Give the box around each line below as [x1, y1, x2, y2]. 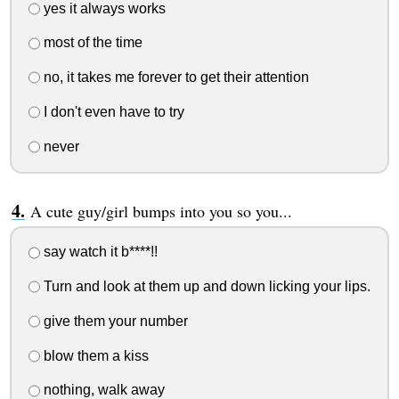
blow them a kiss [39, 347, 149, 363]
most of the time [39, 35, 142, 51]
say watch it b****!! [39, 244, 158, 260]
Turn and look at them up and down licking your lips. [39, 279, 370, 295]
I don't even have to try [39, 103, 184, 119]
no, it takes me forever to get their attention [39, 69, 309, 85]
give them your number [39, 313, 188, 329]
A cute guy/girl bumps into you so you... [29, 199, 292, 222]
